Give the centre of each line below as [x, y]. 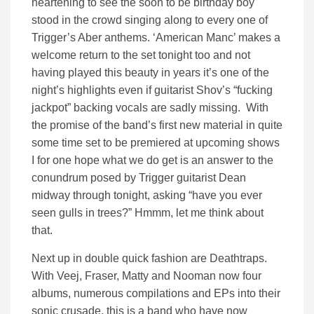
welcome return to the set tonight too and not [141, 55]
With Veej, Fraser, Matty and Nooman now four [146, 275]
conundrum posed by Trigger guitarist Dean [139, 177]
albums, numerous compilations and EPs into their [156, 293]
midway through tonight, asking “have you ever [147, 195]
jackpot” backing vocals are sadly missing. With [150, 107]
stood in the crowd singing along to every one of [150, 20]
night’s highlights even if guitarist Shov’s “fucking [152, 90]
